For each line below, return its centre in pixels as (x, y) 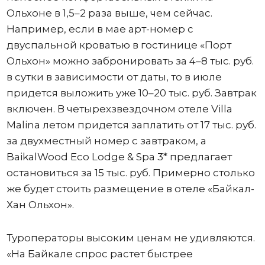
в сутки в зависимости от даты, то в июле (114, 77)
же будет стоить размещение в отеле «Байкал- (130, 188)
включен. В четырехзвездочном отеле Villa (119, 109)
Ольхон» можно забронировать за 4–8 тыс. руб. (130, 61)
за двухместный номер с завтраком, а (106, 140)
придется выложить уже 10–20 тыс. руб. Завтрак (131, 93)
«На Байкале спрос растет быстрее (99, 253)
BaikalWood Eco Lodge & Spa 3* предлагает (119, 156)
